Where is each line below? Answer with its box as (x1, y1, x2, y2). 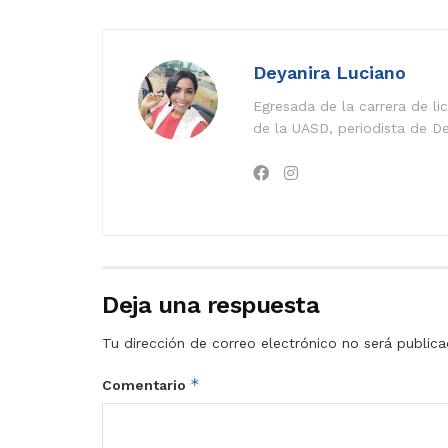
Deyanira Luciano (253, 62, 406, 84)
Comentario (102, 377, 190, 394)
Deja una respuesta (102, 291, 320, 320)
